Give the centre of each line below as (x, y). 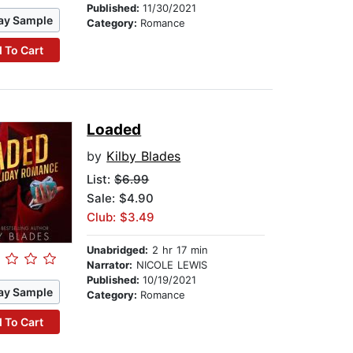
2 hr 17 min (178, 250)
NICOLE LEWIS (170, 265)
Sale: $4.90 (121, 199)
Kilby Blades (144, 156)
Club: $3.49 (121, 217)
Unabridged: (118, 250)
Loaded (114, 130)
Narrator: (110, 265)
